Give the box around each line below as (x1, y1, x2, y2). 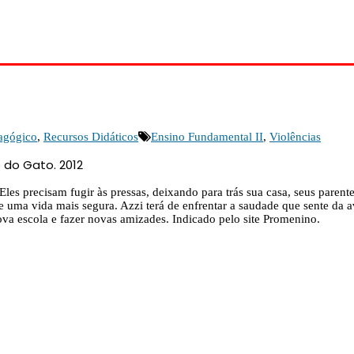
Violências (269, 130, 321, 143)
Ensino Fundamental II (151, 130, 263, 143)
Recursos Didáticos (43, 130, 138, 143)
